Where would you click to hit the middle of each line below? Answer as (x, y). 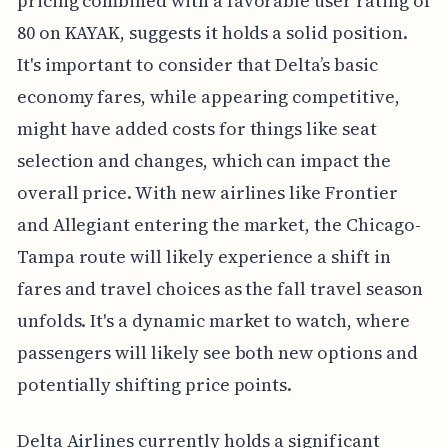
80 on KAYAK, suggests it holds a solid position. (212, 33)
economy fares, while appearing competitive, (208, 97)
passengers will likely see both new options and (217, 353)
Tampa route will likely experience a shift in (203, 257)
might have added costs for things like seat (196, 129)
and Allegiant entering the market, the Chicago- (218, 225)
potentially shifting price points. (154, 385)
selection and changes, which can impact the (203, 161)
